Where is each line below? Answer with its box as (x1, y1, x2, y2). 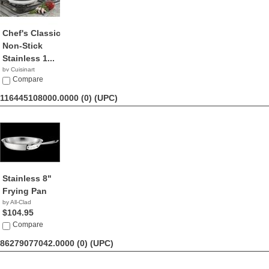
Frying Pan (2, 186, 47, 196)
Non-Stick (2, 41, 43, 50)
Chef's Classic (2, 28, 61, 38)
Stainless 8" (2, 174, 52, 183)
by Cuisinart (2, 66, 35, 73)
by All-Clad (2, 199, 31, 205)
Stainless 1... (2, 53, 55, 63)
